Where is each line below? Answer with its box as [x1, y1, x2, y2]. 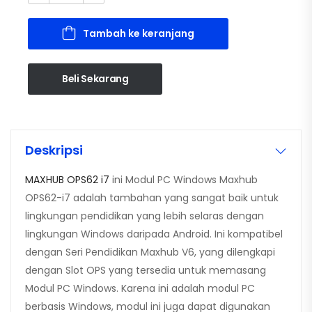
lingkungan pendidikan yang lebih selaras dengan [25, 209, 264, 224]
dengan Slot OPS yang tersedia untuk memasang [25, 263, 266, 278]
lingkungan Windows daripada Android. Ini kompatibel [25, 227, 283, 242]
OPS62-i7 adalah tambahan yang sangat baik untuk [25, 191, 279, 205]
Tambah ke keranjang [83, 26, 194, 41]
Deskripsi [25, 141, 83, 159]
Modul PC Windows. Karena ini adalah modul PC [25, 281, 255, 296]
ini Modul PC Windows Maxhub [109, 173, 258, 187]
